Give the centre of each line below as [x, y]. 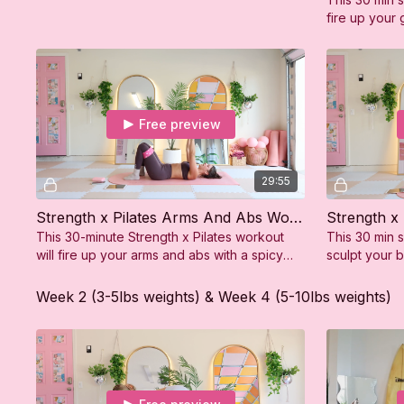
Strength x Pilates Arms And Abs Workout [296, 218]
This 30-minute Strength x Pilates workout [161, 237]
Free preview [179, 124]
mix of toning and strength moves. [137, 273]
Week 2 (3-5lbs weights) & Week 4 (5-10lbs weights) [214, 297]
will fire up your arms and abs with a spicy [160, 255]
